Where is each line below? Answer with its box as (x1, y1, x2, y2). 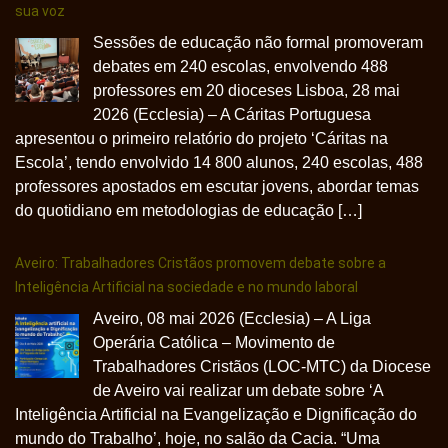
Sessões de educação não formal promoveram (93, 34, 423, 51)
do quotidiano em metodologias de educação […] (15, 202, 362, 219)
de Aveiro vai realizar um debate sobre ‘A (93, 382, 383, 399)
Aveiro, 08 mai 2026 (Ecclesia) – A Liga (93, 310, 371, 327)
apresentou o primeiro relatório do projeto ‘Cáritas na (15, 130, 388, 147)
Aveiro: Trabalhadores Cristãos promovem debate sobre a (15, 255, 386, 271)
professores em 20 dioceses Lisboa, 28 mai (93, 82, 400, 99)
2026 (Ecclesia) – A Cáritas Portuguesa (93, 106, 371, 123)
